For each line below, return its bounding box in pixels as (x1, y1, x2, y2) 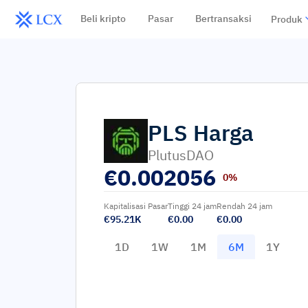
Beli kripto (80, 12, 126, 25)
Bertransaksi (195, 12, 252, 25)
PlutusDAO (148, 146, 214, 164)
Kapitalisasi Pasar (104, 201, 168, 211)
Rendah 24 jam (217, 201, 272, 211)
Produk (270, 13, 302, 25)
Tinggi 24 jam (168, 201, 217, 211)
